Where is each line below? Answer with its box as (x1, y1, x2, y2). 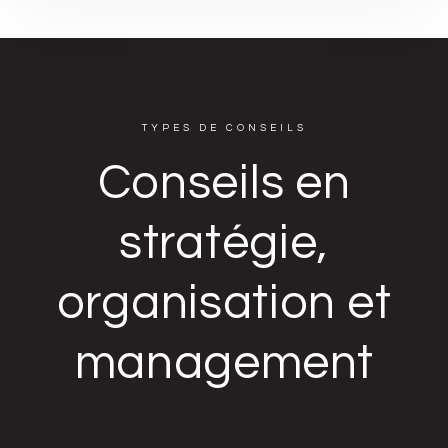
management (74, 339, 374, 388)
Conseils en (97, 159, 351, 208)
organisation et (56, 279, 392, 328)
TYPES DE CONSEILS (141, 123, 307, 133)
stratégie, (119, 219, 329, 268)
